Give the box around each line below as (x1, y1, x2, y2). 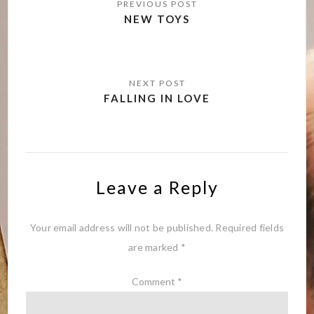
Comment (132, 275, 177, 288)
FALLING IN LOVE (104, 91, 210, 104)
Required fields (215, 221, 285, 234)
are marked (128, 241, 181, 254)
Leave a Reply (95, 177, 219, 198)
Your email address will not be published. (29, 221, 214, 234)
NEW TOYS (124, 12, 190, 25)
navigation (29, 4, 114, 27)
